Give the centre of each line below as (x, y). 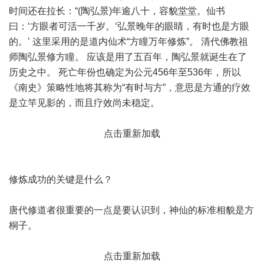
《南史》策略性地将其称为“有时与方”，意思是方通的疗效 (130, 88)
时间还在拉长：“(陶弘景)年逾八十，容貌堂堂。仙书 (117, 11)
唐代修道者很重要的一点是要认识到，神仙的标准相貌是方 (131, 210)
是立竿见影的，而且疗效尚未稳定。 (84, 103)
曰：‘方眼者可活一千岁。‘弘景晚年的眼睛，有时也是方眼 (129, 26)
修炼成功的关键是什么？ (61, 179)
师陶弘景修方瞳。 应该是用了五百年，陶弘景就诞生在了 (128, 57)
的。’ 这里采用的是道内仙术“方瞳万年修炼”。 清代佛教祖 (128, 42)
